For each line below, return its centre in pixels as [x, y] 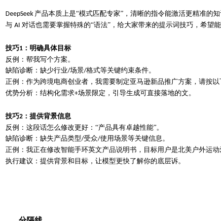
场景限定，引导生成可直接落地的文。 [137, 93]
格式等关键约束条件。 [121, 70]
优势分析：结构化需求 [40, 93]
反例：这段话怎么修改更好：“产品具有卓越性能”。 [84, 127]
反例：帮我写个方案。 [40, 59]
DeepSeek [20, 14]
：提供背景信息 [47, 116]
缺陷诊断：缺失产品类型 [43, 138]
